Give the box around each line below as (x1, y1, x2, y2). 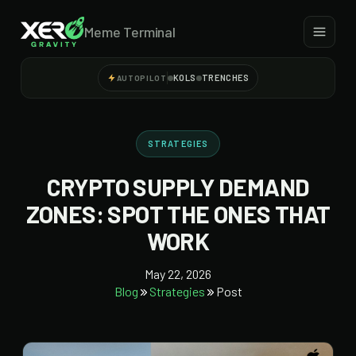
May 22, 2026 (145, 266, 211, 281)
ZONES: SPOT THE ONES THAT (25, 199, 331, 228)
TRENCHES (201, 72, 250, 83)
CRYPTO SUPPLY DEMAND (46, 172, 310, 201)
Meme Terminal (84, 22, 176, 41)
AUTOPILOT (116, 73, 167, 83)
